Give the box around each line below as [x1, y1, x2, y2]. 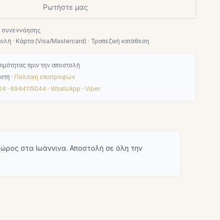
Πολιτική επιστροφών [14, 73, 76, 81]
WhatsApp [51, 85, 81, 92]
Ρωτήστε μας [43, 3, 88, 11]
